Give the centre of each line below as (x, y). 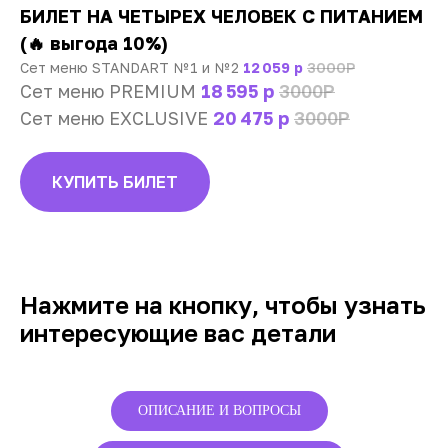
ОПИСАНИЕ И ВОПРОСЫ (219, 410)
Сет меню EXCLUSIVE (116, 118)
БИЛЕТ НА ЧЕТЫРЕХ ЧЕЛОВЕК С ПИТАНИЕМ (221, 16)
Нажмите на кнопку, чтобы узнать (223, 304)
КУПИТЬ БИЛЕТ (115, 182)
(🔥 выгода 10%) (94, 43)
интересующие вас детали (178, 332)
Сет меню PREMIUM (110, 91)
